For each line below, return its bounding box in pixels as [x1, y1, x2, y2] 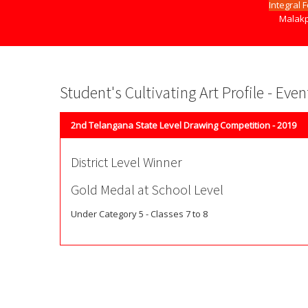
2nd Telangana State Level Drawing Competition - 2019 [71, 119, 296, 131]
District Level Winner [71, 153, 182, 170]
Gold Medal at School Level [71, 181, 223, 198]
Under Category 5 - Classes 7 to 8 [71, 208, 208, 220]
